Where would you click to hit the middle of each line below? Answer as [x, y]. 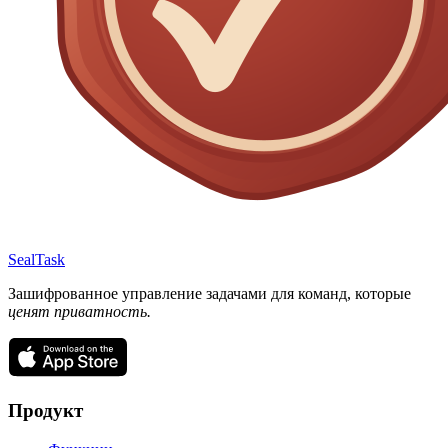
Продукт [45, 410]
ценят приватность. [79, 312]
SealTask [36, 260]
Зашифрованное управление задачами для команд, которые [209, 294]
